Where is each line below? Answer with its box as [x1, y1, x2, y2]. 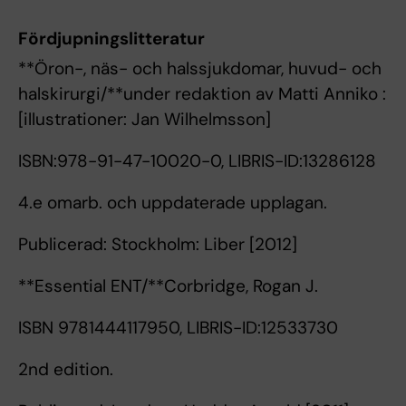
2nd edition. [18, 357, 113, 381]
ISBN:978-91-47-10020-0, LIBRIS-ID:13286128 [18, 149, 376, 172]
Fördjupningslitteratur [18, 26, 205, 50]
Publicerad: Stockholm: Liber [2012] [18, 232, 297, 256]
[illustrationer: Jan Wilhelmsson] [18, 107, 271, 130]
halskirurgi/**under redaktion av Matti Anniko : [18, 82, 386, 105]
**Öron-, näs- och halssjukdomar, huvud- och [18, 56, 382, 80]
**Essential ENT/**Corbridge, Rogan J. [18, 274, 318, 297]
